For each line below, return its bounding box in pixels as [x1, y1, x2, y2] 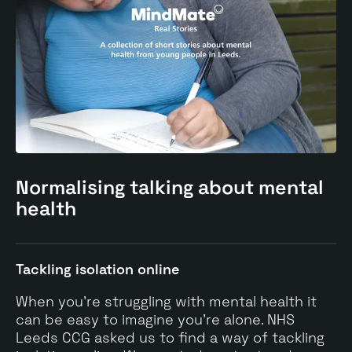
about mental [193, 174, 324, 200]
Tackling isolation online [16, 260, 179, 278]
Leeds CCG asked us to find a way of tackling [16, 328, 324, 346]
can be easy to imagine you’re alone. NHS [16, 310, 295, 328]
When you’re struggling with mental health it [16, 292, 317, 310]
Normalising [16, 174, 130, 200]
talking [130, 174, 193, 200]
